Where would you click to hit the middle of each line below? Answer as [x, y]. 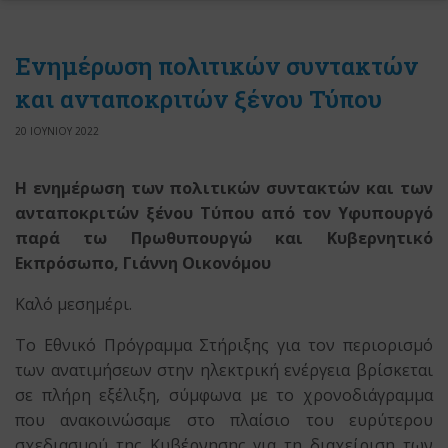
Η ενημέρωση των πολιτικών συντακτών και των [224, 188]
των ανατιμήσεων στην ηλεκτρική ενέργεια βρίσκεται [224, 370]
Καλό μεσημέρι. [74, 304]
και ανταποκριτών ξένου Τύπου [198, 99]
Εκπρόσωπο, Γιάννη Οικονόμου [145, 263]
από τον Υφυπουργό [346, 213]
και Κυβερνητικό [354, 238]
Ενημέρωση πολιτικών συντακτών [216, 66]
